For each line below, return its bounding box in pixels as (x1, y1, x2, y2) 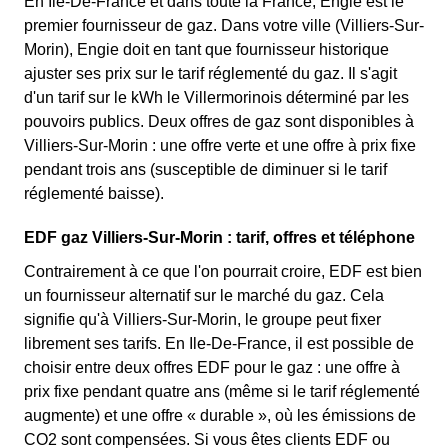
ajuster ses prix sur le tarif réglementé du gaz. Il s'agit (24, 65, 397, 82)
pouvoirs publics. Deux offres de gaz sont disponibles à (24, 113, 414, 130)
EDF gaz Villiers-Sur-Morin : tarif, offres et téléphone (24, 229, 415, 246)
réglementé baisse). (24, 185, 164, 202)
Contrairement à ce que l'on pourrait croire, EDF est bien (24, 263, 422, 280)
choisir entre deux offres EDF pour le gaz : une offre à (24, 359, 400, 376)
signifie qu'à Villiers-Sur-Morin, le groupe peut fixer (24, 311, 381, 328)
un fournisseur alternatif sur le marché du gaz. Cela (24, 287, 384, 304)
